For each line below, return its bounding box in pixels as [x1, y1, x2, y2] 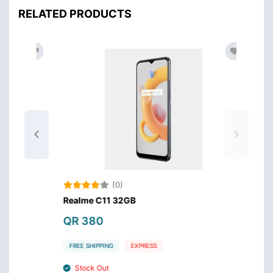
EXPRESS [114, 241, 140, 249]
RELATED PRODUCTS [18, 7, 132, 20]
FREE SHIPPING [52, 241, 96, 249]
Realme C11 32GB [46, 194, 119, 205]
